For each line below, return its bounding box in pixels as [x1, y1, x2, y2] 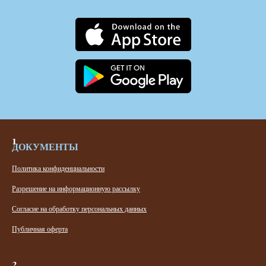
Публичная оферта [12, 224, 68, 234]
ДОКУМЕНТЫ [12, 140, 78, 154]
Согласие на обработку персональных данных [12, 204, 147, 214]
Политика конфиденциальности [12, 163, 104, 173]
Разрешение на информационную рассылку [12, 183, 140, 194]
